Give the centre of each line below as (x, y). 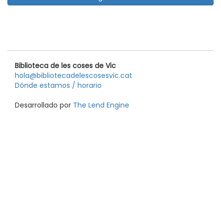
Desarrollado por (44, 105)
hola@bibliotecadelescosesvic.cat (74, 75)
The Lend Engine (101, 105)
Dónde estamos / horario (58, 85)
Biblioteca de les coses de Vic (65, 66)
